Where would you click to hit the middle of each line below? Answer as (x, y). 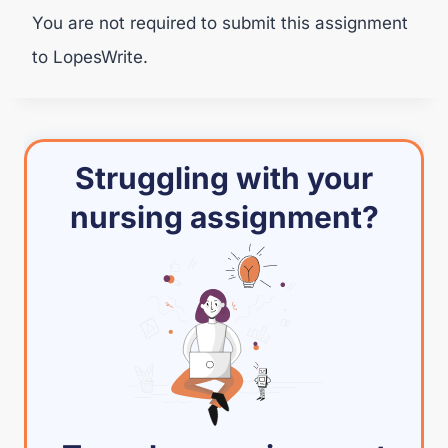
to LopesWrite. (90, 57)
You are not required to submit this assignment (220, 23)
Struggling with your (224, 178)
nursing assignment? (224, 217)
